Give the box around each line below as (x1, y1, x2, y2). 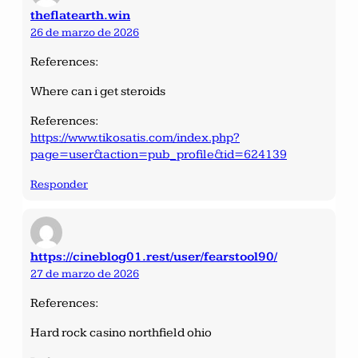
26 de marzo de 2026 (30, 25, 139, 39)
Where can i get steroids (30, 83, 165, 99)
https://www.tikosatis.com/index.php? (30, 129, 240, 145)
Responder (30, 177, 88, 191)
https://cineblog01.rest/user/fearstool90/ (30, 249, 277, 265)
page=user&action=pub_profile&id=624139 (30, 146, 287, 162)
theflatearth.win (30, 7, 130, 23)
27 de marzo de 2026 (30, 266, 139, 280)
